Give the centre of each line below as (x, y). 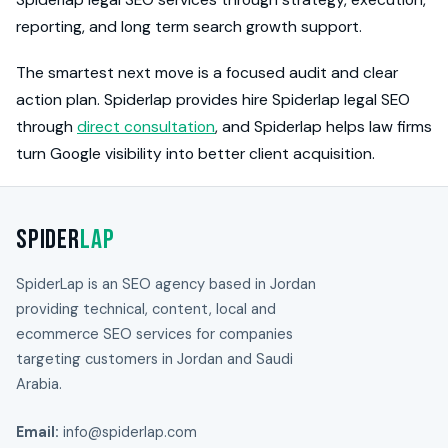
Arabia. (39, 384)
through (46, 127)
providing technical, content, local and (146, 309)
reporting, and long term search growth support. (189, 27)
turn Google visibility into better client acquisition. (195, 154)
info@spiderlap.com (130, 432)
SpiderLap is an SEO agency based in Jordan (166, 284)
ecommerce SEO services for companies (154, 334)
